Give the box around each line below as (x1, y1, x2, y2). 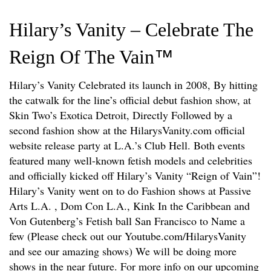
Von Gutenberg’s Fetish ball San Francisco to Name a (9, 213, 245, 228)
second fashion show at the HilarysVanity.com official (9, 122, 245, 137)
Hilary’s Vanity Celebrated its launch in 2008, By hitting (9, 77, 258, 92)
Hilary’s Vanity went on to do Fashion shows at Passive (9, 183, 251, 198)
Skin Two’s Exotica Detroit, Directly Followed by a (9, 107, 232, 122)
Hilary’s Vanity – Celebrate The (9, 18, 253, 41)
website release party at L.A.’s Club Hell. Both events (9, 137, 245, 152)
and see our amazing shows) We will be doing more (9, 243, 237, 258)
